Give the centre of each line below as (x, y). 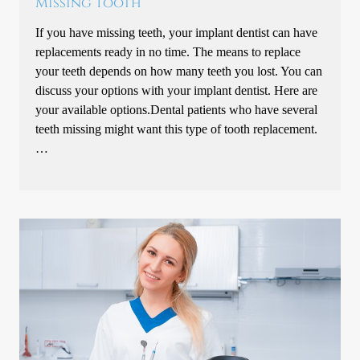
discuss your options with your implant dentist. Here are (177, 90)
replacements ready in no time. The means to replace (168, 51)
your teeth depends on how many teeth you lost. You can (179, 71)
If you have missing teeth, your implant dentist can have (177, 32)
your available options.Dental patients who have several (177, 109)
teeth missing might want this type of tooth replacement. (177, 129)
